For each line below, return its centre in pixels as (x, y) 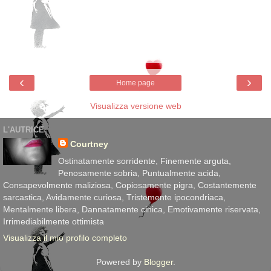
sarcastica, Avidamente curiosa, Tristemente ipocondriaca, (114, 197)
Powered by (120, 262)
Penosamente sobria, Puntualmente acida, (139, 173)
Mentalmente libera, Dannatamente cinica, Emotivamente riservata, (132, 209)
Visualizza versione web (135, 106)
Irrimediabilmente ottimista (54, 221)
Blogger (158, 262)
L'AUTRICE (24, 129)
